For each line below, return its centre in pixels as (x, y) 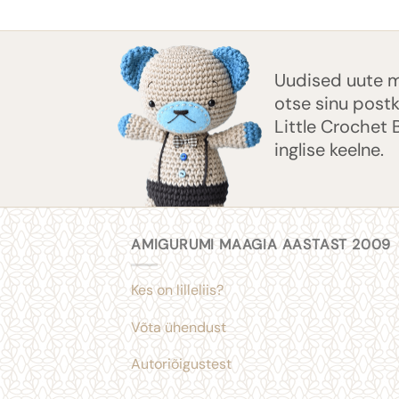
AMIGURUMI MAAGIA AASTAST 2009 (261, 245)
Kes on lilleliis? (177, 289)
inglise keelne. (330, 149)
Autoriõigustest (181, 364)
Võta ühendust (179, 327)
